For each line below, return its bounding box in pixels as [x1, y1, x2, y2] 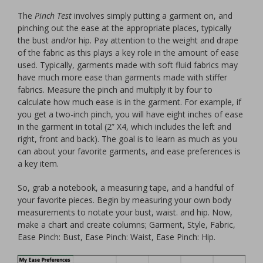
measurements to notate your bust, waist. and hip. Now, [18, 207, 232, 218]
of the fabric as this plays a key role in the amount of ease [18, 47, 239, 59]
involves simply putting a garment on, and [72, 10, 232, 22]
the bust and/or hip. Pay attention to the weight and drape [18, 35, 238, 46]
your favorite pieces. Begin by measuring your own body [18, 194, 231, 206]
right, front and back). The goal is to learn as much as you [18, 133, 237, 145]
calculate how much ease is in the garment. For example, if [18, 96, 241, 108]
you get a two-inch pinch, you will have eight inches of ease [18, 109, 243, 120]
